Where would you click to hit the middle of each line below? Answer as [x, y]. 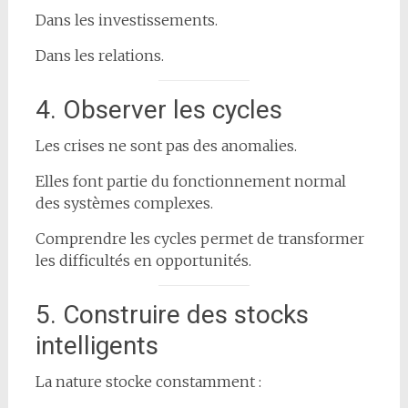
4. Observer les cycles [158, 109]
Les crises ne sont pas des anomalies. [166, 145]
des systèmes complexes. [124, 203]
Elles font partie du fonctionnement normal [190, 181]
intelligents [97, 345]
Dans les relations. [99, 55]
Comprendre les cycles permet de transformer [199, 238]
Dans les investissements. [126, 20]
